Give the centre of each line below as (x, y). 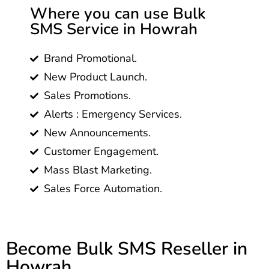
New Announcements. (97, 133)
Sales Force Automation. (103, 189)
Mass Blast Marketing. (98, 170)
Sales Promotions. (87, 95)
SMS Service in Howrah (114, 29)
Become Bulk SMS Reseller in (127, 249)
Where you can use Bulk (118, 14)
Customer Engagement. (101, 151)
